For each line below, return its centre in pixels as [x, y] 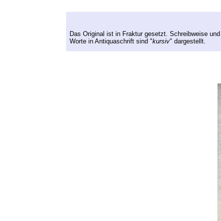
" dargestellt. [187, 41]
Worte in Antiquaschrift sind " [111, 41]
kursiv [161, 41]
